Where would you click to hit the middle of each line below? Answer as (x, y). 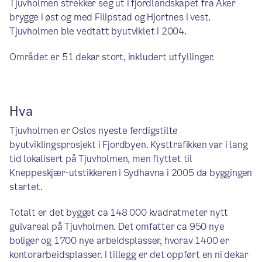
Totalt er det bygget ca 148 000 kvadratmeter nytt (119, 213)
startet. (26, 187)
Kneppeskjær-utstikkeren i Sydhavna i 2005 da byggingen (131, 173)
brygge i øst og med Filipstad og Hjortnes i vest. (110, 17)
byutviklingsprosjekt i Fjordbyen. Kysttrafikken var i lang (129, 145)
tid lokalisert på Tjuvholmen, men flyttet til (101, 159)
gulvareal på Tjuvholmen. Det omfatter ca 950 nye (117, 227)
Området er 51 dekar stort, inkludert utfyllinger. (112, 57)
